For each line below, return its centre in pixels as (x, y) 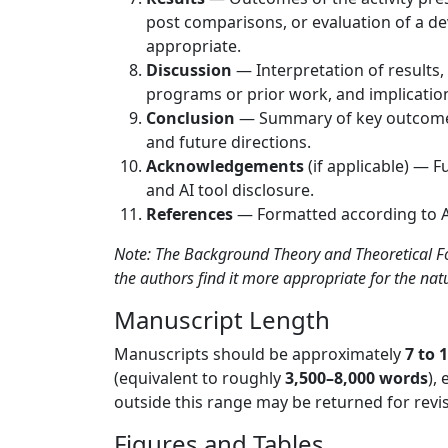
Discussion (189, 70)
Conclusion (190, 118)
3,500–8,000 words (356, 378)
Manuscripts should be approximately (259, 354)
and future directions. (228, 142)
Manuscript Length (222, 319)
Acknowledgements (225, 166)
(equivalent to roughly (199, 378)
